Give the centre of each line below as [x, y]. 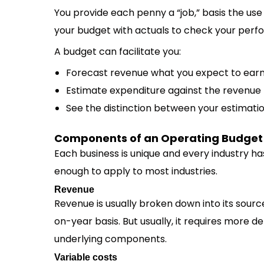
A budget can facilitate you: [118, 52]
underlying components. [110, 239]
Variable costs [86, 257]
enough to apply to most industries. [136, 171]
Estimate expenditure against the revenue [164, 90]
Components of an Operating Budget [159, 138]
